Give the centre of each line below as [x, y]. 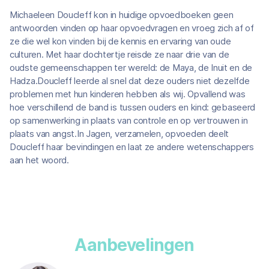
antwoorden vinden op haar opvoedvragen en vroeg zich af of [132, 28]
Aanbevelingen [134, 245]
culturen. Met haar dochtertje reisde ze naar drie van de [119, 54]
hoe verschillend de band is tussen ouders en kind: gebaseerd [133, 107]
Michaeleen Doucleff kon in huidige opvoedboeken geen [122, 15]
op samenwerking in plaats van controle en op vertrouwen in [129, 120]
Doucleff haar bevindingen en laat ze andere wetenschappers [132, 147]
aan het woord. [39, 160]
